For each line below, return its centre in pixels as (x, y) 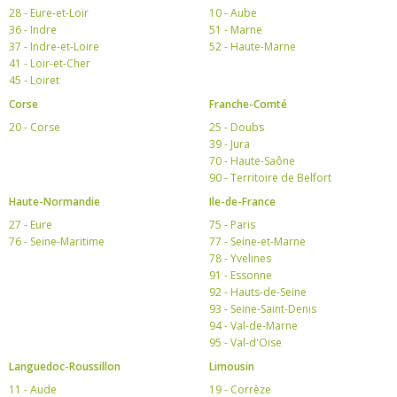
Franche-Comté (248, 104)
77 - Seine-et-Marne (257, 241)
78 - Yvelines (240, 258)
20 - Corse (35, 127)
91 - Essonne (241, 275)
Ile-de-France (242, 202)
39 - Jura (230, 144)
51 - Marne (236, 30)
